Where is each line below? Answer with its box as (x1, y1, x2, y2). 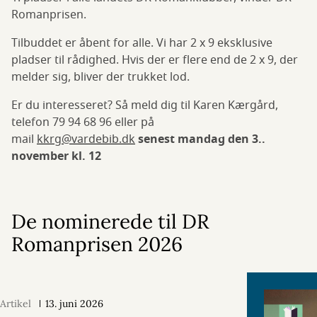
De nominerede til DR (11, 209, 209, 235)
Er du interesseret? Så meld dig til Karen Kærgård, (11, 97, 278, 115)
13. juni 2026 (45, 297, 103, 311)
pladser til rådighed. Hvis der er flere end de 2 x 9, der (11, 52, 298, 69)
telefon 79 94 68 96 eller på (11, 114, 154, 132)
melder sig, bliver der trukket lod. (11, 69, 190, 86)
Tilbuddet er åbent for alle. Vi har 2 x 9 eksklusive (11, 35, 272, 52)
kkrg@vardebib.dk (37, 131, 135, 149)
